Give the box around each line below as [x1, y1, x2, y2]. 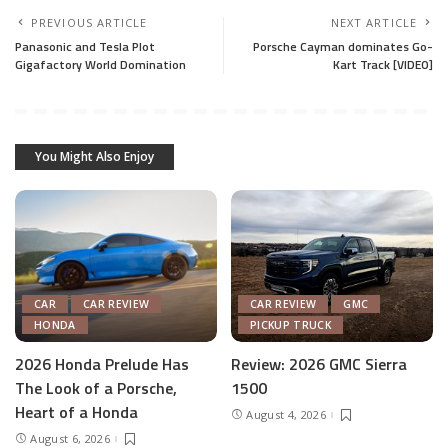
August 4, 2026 [246, 407, 326, 423]
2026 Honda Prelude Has [15, 351, 189, 376]
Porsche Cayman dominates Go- [253, 37, 433, 57]
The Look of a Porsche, [15, 375, 177, 400]
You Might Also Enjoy [35, 148, 154, 166]
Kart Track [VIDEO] [333, 55, 433, 75]
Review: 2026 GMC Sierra [231, 351, 407, 376]
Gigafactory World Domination [15, 55, 186, 75]
